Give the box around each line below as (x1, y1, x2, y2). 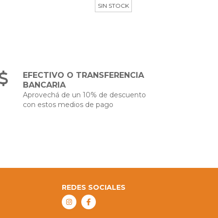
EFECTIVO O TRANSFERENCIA (23, 70, 145, 80)
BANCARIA (23, 80, 66, 90)
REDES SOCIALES (62, 182, 126, 192)
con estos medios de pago (23, 100, 114, 109)
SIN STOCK (98, 1, 129, 9)
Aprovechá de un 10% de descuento (23, 90, 146, 99)
